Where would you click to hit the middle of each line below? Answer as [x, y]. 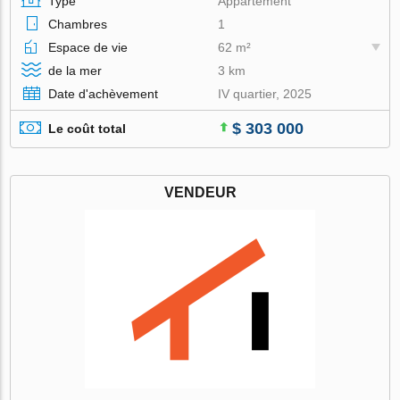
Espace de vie [88, 47]
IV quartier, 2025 [265, 93]
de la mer [75, 70]
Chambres [78, 24]
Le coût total [87, 129]
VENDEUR [200, 192]
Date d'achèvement [104, 93]
